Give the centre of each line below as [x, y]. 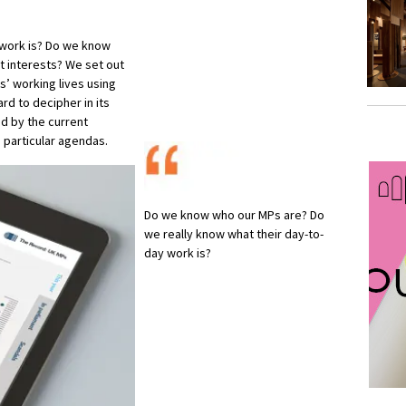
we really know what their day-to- [234, 233]
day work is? [179, 252]
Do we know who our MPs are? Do [234, 214]
